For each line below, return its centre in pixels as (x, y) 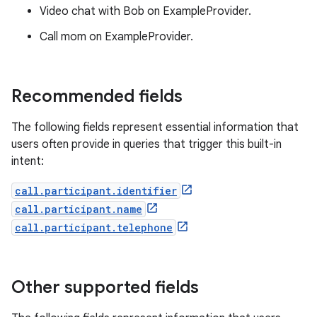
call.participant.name (79, 209)
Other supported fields (105, 287)
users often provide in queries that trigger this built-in (146, 144)
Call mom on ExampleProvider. (116, 37)
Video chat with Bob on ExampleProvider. (145, 11)
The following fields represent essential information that (155, 127)
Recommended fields (97, 96)
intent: (28, 161)
